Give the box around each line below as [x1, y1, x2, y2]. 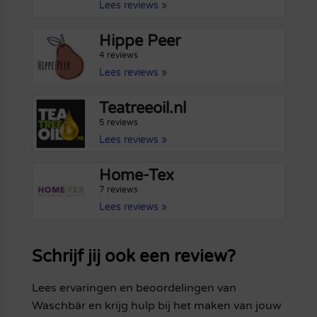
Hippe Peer [99, 32, 181, 51]
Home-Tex [99, 166, 175, 185]
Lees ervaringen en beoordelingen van [31, 280, 236, 295]
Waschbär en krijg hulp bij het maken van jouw [31, 298, 282, 313]
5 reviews [99, 117, 139, 128]
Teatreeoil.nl [99, 99, 187, 118]
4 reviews [99, 50, 139, 61]
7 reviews [99, 185, 139, 195]
